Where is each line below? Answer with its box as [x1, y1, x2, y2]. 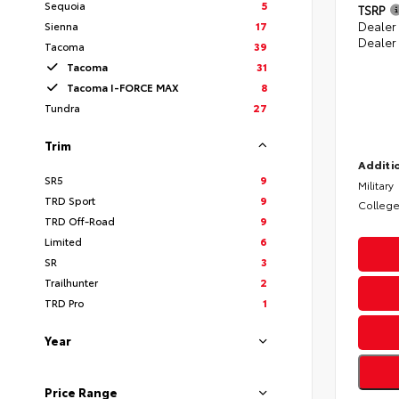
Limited [45, 233, 82, 249]
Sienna [45, 18, 78, 34]
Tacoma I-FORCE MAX [67, 79, 179, 95]
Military [358, 177, 394, 193]
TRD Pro [45, 295, 84, 311]
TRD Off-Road [45, 213, 115, 229]
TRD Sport [45, 192, 95, 208]
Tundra [45, 100, 80, 116]
